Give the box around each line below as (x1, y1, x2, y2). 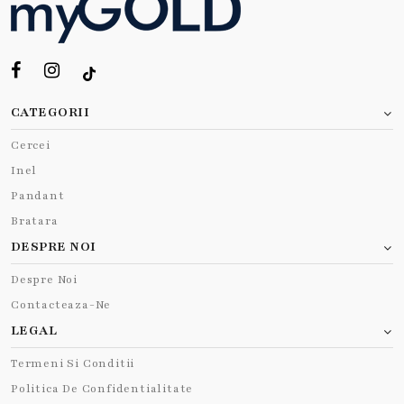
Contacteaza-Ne (11, 298, 112, 312)
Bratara (11, 214, 59, 228)
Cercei (11, 138, 50, 152)
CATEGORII (11, 104, 90, 121)
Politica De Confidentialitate (11, 381, 194, 396)
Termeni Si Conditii (11, 356, 135, 371)
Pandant (11, 188, 65, 203)
